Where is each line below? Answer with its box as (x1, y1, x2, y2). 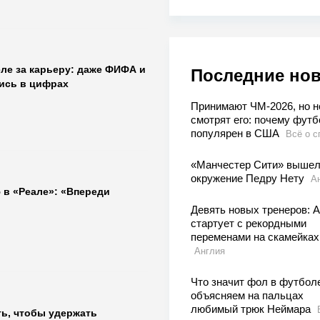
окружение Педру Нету (190, 172, 307, 185)
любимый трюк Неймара (190, 303, 314, 316)
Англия (194, 246, 225, 257)
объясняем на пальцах (190, 289, 304, 302)
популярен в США (190, 127, 282, 140)
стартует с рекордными (190, 217, 306, 230)
